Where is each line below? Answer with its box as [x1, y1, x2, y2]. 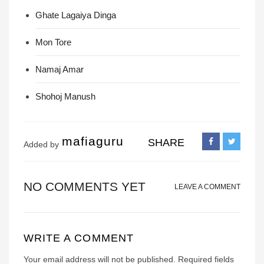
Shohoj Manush [35, 91, 95, 101]
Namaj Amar [35, 64, 84, 74]
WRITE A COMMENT [24, 232, 134, 244]
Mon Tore [35, 37, 71, 47]
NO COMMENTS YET [24, 180, 146, 193]
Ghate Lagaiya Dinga [35, 10, 116, 20]
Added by [24, 140, 59, 149]
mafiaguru [62, 134, 124, 148]
